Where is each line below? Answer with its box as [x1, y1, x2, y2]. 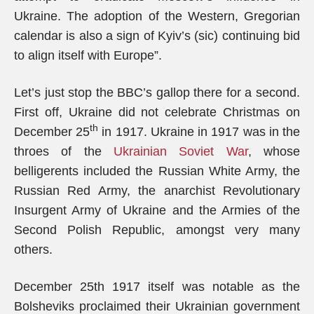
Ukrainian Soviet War [114, 144, 248, 158]
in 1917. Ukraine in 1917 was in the [98, 125, 301, 139]
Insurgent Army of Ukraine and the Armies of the [14, 203, 300, 217]
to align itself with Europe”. [14, 48, 162, 62]
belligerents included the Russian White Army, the [14, 164, 300, 178]
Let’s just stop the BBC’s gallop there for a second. [14, 86, 300, 100]
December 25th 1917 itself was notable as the [14, 280, 300, 294]
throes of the [14, 144, 114, 158]
